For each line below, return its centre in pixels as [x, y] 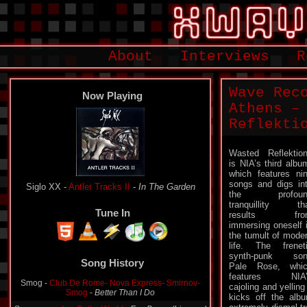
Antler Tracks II [99, 187]
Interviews [225, 57]
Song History [112, 263]
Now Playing [112, 96]
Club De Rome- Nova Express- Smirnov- [125, 283]
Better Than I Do [125, 293]
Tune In [112, 213]
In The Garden [167, 187]
